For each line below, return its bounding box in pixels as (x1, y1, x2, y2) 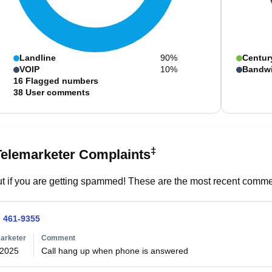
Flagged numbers (25, 76, 98, 86)
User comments (25, 87, 90, 97)
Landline (19, 53, 56, 63)
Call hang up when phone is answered (41, 246, 188, 256)
